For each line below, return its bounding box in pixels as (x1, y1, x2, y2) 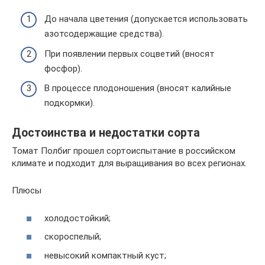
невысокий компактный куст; (44, 250, 166, 261)
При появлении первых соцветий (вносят (44, 48, 215, 59)
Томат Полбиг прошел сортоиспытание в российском (12, 146, 235, 156)
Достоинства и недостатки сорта (12, 126, 200, 140)
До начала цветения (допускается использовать (44, 14, 248, 24)
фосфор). (44, 63, 82, 74)
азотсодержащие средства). (44, 28, 164, 39)
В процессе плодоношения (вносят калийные (44, 83, 231, 93)
